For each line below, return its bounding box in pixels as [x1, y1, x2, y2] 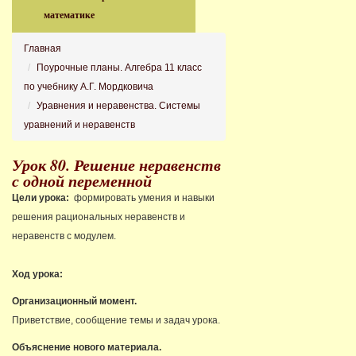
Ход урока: [12, 269, 65, 280]
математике [44, 8, 95, 21]
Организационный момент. [12, 296, 137, 307]
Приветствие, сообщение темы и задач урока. [12, 315, 220, 326]
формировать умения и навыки [72, 192, 215, 203]
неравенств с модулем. [12, 230, 116, 242]
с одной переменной [12, 169, 152, 192]
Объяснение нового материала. [12, 342, 161, 353]
